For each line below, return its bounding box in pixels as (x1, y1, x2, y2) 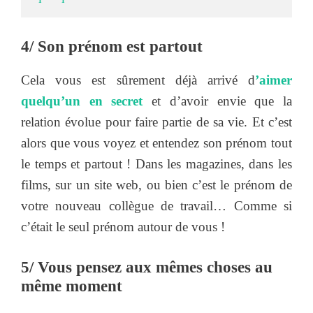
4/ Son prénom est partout (21, 38, 207, 56)
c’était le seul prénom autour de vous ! (21, 219, 225, 235)
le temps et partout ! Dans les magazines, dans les (21, 156, 292, 172)
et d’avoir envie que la (143, 94, 293, 109)
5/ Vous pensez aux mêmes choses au (21, 258, 272, 276)
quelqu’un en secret (21, 94, 143, 109)
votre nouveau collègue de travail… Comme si (21, 198, 292, 214)
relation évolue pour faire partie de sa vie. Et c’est (21, 115, 292, 130)
